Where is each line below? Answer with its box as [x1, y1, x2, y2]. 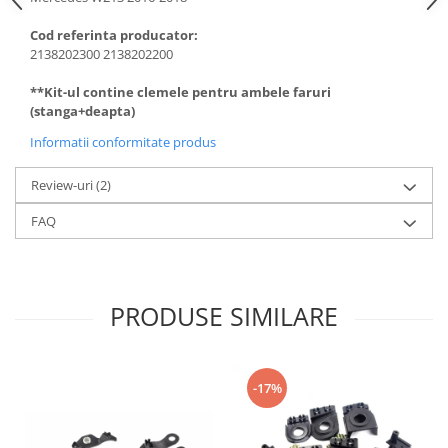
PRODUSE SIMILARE [110, 298, 338, 333]
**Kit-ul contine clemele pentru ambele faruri [30, 82, 331, 101]
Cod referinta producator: [30, 25, 198, 44]
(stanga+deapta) [30, 101, 135, 120]
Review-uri [31, 175, 96, 194]
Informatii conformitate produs [30, 132, 216, 151]
